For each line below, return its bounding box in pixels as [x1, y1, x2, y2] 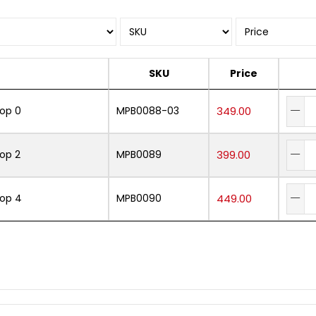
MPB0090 [116, 190, 162, 205]
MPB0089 [116, 147, 162, 162]
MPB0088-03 [116, 103, 179, 118]
